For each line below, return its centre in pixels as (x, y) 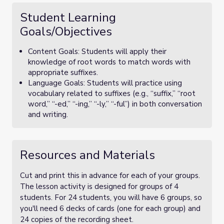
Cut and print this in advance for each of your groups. (110, 175)
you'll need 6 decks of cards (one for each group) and (110, 208)
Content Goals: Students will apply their (97, 51)
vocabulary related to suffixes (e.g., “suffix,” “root (112, 93)
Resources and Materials (87, 155)
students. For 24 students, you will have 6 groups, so (111, 197)
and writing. (48, 114)
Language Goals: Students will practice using (105, 83)
